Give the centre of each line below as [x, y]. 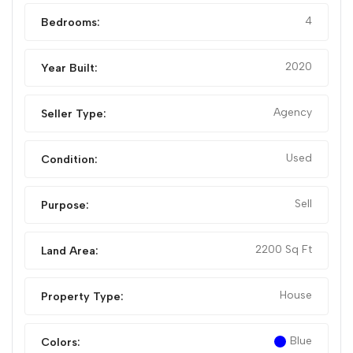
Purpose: [65, 206]
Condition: [69, 160]
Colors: [61, 343]
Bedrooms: [71, 23]
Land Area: [70, 251]
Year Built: [69, 69]
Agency [293, 113]
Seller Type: [74, 114]
